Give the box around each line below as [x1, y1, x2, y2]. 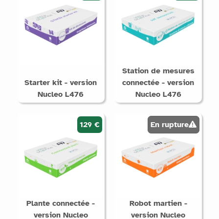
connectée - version [122, 77, 195, 88]
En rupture [151, 119, 189, 130]
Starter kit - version [24, 77, 97, 88]
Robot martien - [129, 198, 187, 208]
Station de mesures [122, 66, 195, 76]
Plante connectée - [26, 198, 95, 208]
